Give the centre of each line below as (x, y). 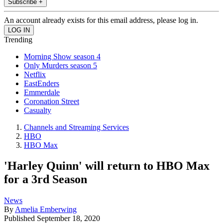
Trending (18, 39)
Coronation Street (52, 101)
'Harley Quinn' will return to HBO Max (107, 166)
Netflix (35, 74)
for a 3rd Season (46, 179)
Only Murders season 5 (60, 65)
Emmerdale (42, 92)
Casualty (38, 110)
